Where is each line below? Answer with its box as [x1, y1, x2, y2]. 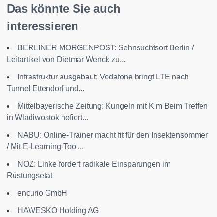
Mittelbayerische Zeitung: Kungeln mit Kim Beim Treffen [17, 102, 208, 110]
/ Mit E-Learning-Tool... [7, 142, 84, 151]
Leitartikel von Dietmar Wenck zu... [7, 55, 125, 64]
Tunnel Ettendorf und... [7, 84, 84, 93]
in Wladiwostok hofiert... [7, 113, 88, 122]
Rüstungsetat [7, 171, 52, 180]
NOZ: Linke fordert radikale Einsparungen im [17, 160, 170, 169]
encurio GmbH [17, 189, 67, 198]
